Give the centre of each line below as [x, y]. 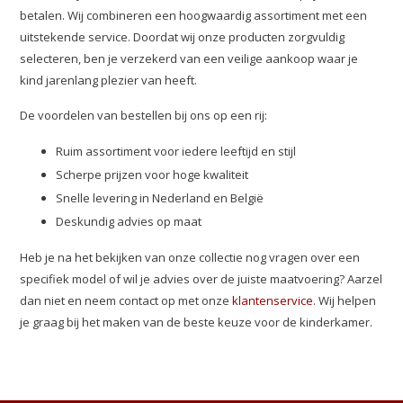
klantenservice [273, 300]
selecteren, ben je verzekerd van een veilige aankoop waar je [189, 58]
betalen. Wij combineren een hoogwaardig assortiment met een [194, 15]
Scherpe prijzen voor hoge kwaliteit [152, 175]
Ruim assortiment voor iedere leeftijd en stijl [176, 151]
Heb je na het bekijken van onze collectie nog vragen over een [190, 257]
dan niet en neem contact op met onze [126, 300]
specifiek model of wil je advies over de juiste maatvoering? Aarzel [201, 279]
